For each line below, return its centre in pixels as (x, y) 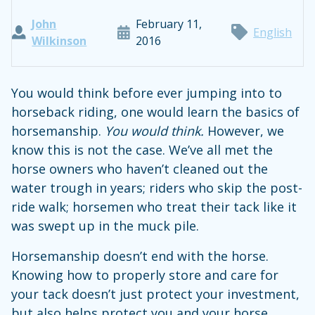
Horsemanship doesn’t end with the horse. (140, 256)
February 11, (169, 24)
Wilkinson (59, 40)
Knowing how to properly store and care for (145, 275)
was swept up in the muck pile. (105, 225)
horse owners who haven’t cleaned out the (140, 168)
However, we (244, 130)
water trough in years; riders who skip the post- (157, 187)
